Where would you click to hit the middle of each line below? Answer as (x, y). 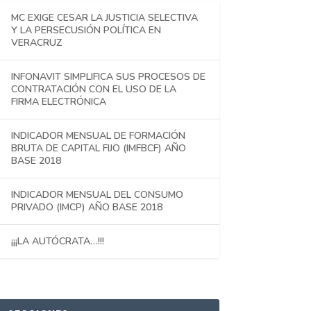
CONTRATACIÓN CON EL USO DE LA (93, 89)
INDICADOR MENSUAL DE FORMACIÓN (98, 135)
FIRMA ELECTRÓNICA (58, 101)
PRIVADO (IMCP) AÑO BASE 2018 (86, 207)
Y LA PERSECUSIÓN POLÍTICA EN (86, 30)
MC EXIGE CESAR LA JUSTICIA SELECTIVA (104, 17)
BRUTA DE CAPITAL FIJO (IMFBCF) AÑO (98, 148)
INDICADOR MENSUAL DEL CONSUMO (97, 194)
